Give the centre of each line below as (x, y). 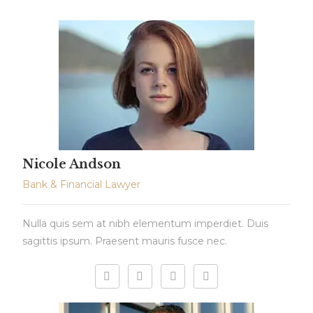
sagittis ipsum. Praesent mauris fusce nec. (125, 241)
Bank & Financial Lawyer (82, 184)
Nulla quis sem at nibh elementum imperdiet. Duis (146, 223)
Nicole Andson (72, 164)
